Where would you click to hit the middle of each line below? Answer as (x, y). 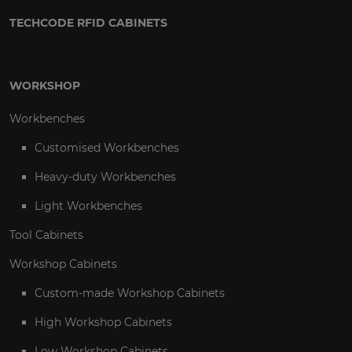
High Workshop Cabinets (103, 323)
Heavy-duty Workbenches (105, 177)
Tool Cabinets (46, 235)
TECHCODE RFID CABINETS (88, 23)
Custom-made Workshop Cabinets (130, 293)
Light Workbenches (88, 206)
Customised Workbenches (107, 148)
